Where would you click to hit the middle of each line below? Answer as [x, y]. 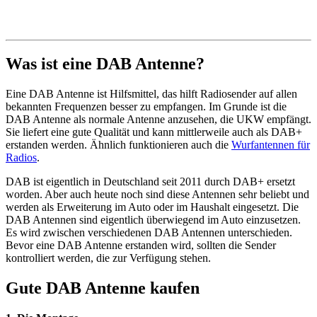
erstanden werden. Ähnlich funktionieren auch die [119, 145]
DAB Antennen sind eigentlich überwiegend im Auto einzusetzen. [153, 220]
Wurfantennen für [271, 145]
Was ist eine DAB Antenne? [105, 64]
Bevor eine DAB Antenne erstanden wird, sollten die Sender [141, 246]
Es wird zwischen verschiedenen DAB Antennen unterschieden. [149, 233]
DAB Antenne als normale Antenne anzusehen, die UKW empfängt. [158, 120]
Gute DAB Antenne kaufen [103, 288]
